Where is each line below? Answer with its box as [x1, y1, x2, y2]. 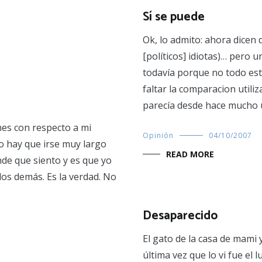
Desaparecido [143, 206, 218, 226]
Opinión [143, 130, 174, 140]
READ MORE [166, 149, 214, 160]
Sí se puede [143, 7, 205, 27]
